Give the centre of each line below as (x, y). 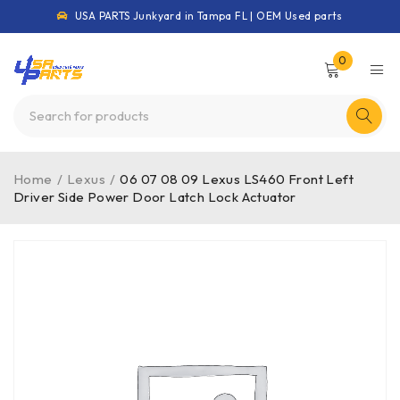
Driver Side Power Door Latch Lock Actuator (155, 197)
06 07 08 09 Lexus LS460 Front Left (237, 179)
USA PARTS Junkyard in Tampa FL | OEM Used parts (207, 16)
